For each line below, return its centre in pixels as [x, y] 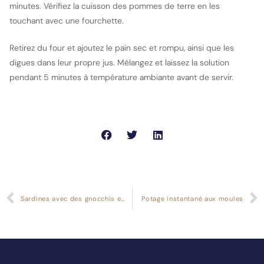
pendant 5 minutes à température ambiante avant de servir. [121, 77]
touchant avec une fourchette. [67, 20]
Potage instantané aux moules [192, 198]
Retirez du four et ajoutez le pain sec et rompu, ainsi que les [122, 47]
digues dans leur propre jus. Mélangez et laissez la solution [119, 62]
